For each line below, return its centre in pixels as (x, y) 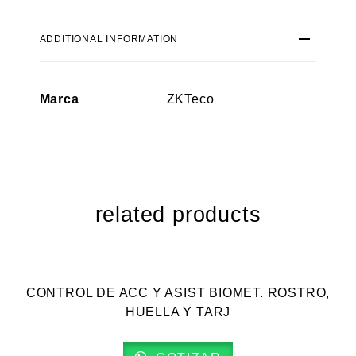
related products (178, 215)
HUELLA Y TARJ (178, 312)
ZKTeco (190, 99)
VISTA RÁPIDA (187, 252)
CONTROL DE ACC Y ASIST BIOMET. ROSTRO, (178, 293)
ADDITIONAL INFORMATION (109, 39)
